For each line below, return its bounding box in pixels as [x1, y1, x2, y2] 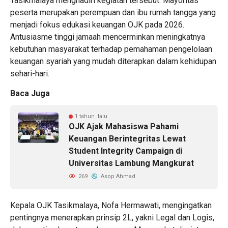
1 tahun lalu [75, 112, 107, 120]
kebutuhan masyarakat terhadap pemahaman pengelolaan [10, 44, 212, 54]
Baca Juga [10, 88, 50, 98]
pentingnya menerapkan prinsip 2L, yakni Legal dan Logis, [10, 212, 214, 222]
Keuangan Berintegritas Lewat [69, 133, 186, 144]
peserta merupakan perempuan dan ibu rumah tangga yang [10, 7, 216, 17]
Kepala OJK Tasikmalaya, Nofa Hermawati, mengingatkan [10, 200, 212, 210]
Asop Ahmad [99, 173, 135, 180]
